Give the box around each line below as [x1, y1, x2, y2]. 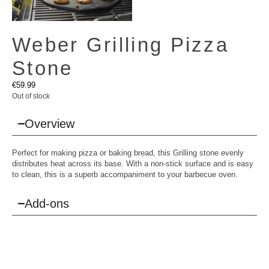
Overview [24, 117, 74, 131]
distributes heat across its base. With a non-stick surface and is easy [12, 159, 253, 169]
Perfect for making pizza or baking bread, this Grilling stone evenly [12, 148, 244, 158]
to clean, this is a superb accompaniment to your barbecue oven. [12, 170, 238, 180]
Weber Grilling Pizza [12, 34, 229, 56]
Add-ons [24, 196, 69, 210]
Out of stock [12, 92, 50, 101]
